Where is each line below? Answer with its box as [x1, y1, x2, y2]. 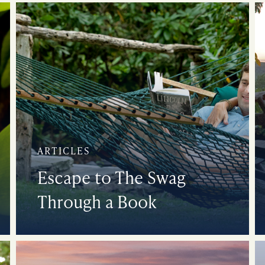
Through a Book [37, 189, 157, 213]
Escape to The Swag [37, 165, 186, 189]
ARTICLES [37, 143, 91, 157]
